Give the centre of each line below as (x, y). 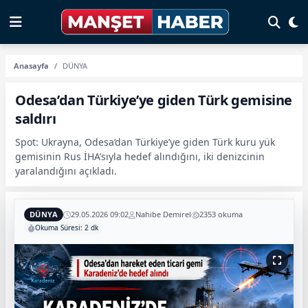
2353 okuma (221, 214)
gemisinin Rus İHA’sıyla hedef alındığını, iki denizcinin (140, 156)
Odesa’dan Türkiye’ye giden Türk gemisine (154, 100)
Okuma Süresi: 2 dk (67, 228)
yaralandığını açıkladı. (66, 171)
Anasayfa (31, 66)
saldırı (36, 119)
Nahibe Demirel (164, 214)
